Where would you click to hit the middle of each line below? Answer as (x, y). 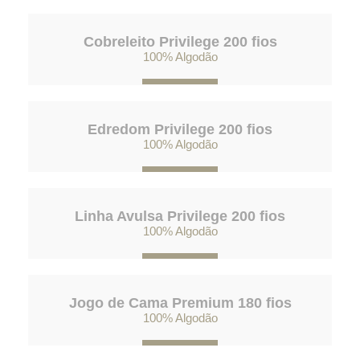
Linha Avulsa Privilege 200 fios (180, 216)
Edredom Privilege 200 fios (180, 129)
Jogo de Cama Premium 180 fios (180, 303)
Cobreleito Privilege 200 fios (180, 42)
